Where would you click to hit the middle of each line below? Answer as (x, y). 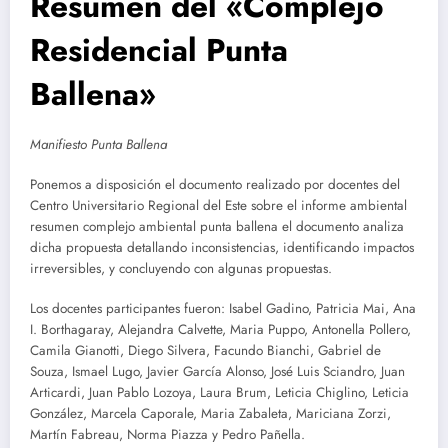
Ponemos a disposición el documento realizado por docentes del (215, 184)
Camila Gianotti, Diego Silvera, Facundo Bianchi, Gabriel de (205, 351)
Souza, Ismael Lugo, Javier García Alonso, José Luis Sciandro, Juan (217, 372)
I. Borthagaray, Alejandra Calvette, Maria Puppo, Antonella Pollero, (220, 330)
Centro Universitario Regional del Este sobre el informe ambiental (218, 205)
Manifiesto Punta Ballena (98, 144)
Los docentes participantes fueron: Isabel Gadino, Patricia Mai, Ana (223, 309)
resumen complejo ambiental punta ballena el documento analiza (217, 226)
